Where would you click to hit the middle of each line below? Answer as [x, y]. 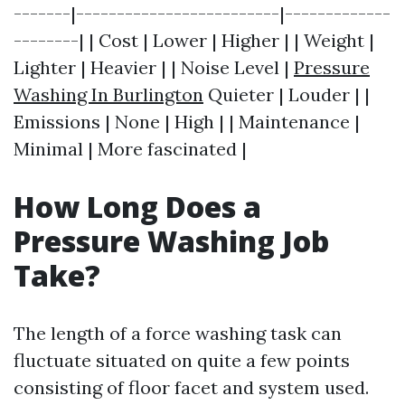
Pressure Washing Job [171, 241]
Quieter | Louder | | [287, 94]
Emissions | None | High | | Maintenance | [187, 122]
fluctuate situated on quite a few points [182, 360]
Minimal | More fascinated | [130, 149]
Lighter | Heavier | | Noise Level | [154, 67]
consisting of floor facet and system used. [191, 387]
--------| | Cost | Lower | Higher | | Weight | [194, 40]
